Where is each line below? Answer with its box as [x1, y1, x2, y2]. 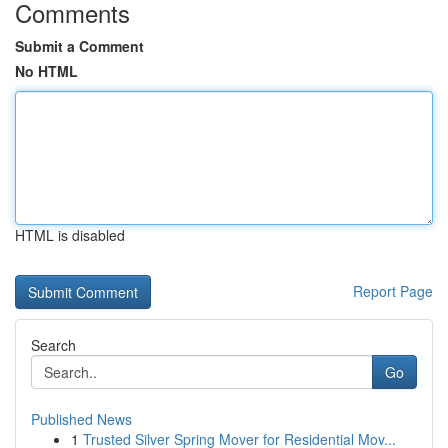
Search [31, 335, 76, 355]
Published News [31, 409, 132, 429]
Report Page [353, 281, 433, 301]
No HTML [15, 61, 78, 81]
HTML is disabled [15, 225, 125, 245]
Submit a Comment [15, 36, 144, 56]
